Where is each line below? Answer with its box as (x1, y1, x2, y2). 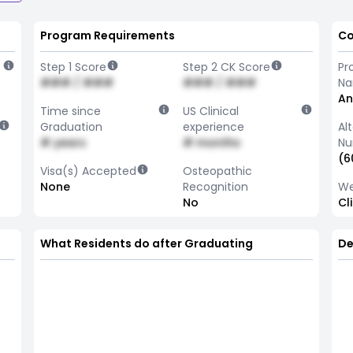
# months (182, 135, 240, 150)
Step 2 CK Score (182, 59, 270, 75)
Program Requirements (39, 28, 175, 43)
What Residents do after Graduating (39, 236, 253, 251)
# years (39, 135, 86, 150)
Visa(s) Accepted (39, 163, 136, 179)
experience (182, 119, 244, 135)
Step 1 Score (39, 59, 106, 75)
